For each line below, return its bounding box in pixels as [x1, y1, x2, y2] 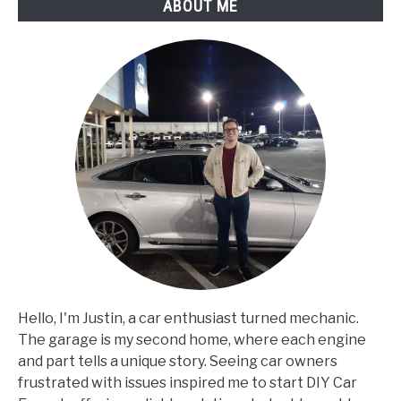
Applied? [17, 18, 77, 36]
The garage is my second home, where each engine [18, 330, 366, 348]
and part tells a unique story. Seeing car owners [18, 352, 337, 370]
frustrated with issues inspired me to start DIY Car [18, 373, 357, 391]
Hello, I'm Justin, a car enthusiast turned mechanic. [18, 309, 359, 327]
